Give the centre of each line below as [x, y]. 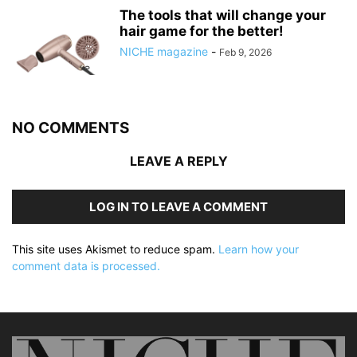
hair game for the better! [202, 31]
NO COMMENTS [71, 128]
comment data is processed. [86, 266]
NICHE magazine [164, 52]
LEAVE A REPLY [178, 161]
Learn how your [259, 249]
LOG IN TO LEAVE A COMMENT [178, 207]
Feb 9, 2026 [245, 53]
